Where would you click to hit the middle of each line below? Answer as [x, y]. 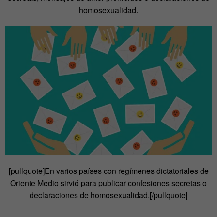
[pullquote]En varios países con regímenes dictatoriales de [108, 171]
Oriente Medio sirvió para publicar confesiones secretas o [108, 183]
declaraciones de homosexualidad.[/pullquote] [108, 195]
